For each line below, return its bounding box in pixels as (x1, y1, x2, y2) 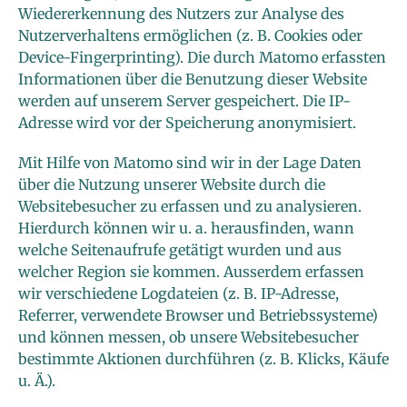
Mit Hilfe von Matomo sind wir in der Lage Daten (18, 154, 362, 173)
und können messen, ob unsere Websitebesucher (18, 328, 359, 347)
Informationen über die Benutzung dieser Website (18, 70, 367, 89)
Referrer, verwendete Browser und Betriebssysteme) (18, 306, 378, 325)
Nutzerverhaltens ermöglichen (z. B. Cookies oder (18, 26, 362, 45)
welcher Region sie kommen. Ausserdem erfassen (18, 263, 364, 282)
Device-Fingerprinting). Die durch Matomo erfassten (18, 48, 386, 67)
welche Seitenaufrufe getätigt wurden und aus (18, 241, 342, 260)
